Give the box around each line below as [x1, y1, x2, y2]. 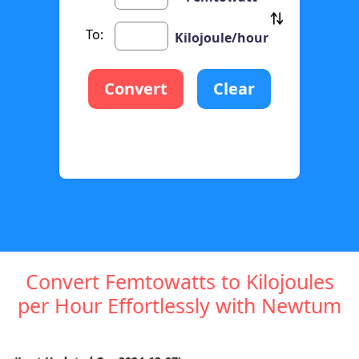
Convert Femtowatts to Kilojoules [25, 268, 334, 296]
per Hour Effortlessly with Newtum [18, 292, 341, 320]
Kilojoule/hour [175, 28, 268, 46]
